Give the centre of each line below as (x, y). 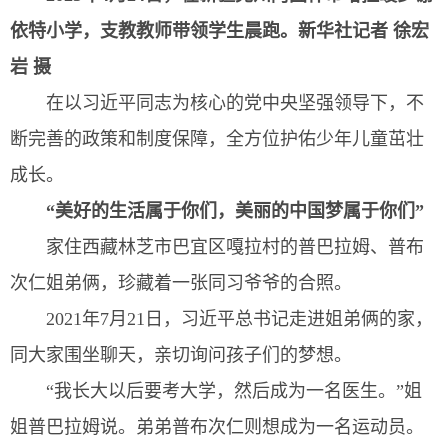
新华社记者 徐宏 (363, 31)
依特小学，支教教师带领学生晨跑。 (154, 31)
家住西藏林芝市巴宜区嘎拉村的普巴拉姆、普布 (235, 247)
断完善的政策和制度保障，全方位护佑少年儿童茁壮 (217, 139)
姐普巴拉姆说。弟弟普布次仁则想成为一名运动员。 (217, 427)
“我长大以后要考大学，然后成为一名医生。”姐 (234, 391)
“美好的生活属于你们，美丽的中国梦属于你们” (235, 211)
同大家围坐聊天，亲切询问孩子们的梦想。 (181, 355)
